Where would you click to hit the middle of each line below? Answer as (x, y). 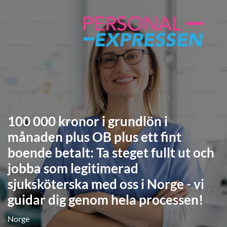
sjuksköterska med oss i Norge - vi (106, 184)
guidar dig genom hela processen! (105, 200)
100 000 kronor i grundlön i (88, 121)
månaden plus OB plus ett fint (94, 137)
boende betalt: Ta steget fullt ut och (111, 153)
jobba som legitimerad (73, 168)
